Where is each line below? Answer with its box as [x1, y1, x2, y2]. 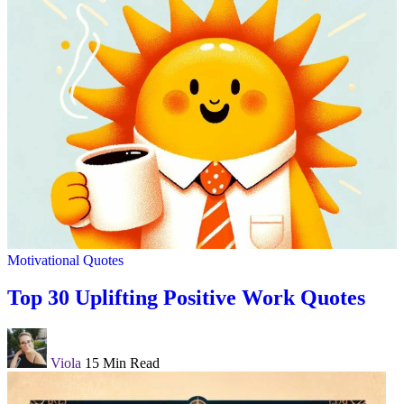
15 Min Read [85, 355, 160, 372]
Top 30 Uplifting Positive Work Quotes [7, 286, 365, 310]
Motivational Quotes [7, 252, 124, 268]
